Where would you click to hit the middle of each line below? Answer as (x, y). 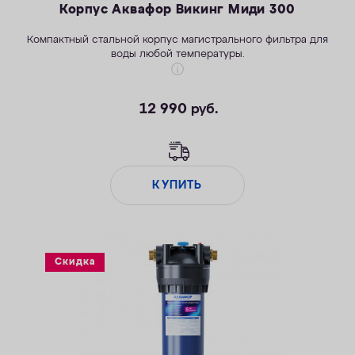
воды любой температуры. (177, 55)
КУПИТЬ (177, 185)
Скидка (75, 262)
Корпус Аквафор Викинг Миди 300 (177, 10)
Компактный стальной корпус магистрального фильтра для (177, 40)
